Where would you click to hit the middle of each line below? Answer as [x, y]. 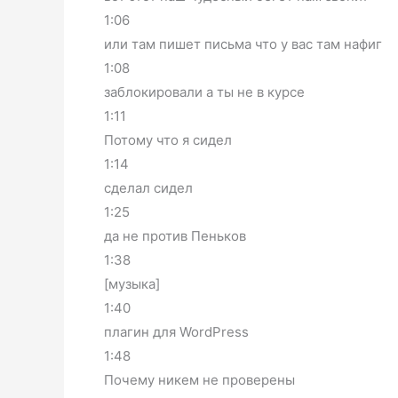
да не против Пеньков [175, 236]
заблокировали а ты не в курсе [204, 92]
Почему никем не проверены [199, 380]
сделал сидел [148, 188]
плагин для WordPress [176, 332]
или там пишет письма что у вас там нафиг [243, 44]
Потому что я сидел [168, 140]
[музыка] [132, 284]
